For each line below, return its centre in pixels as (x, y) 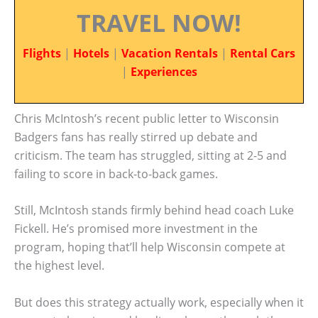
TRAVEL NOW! (159, 23)
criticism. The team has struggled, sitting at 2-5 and (150, 155)
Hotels (91, 53)
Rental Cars (263, 53)
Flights (42, 53)
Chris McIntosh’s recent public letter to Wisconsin (147, 118)
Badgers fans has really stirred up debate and (136, 137)
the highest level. (59, 266)
